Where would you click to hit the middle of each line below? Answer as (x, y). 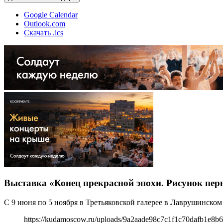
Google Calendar (51, 14)
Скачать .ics (44, 32)
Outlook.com (45, 23)
